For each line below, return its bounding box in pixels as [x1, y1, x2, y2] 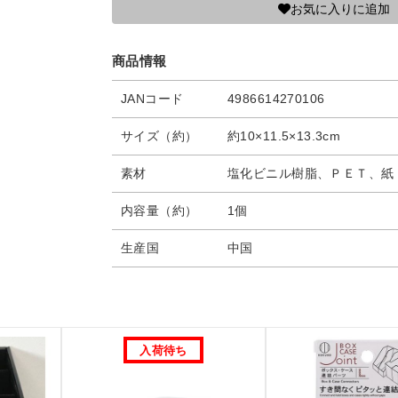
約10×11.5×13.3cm [227, 129, 341, 143]
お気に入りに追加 [290, 2, 390, 16]
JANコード [121, 92, 184, 106]
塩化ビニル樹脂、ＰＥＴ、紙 [227, 166, 394, 180]
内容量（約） [121, 203, 198, 218]
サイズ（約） [121, 129, 198, 143]
